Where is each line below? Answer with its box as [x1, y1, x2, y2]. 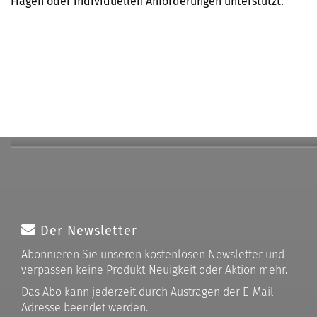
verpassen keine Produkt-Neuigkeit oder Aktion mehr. [21, 263, 287, 277]
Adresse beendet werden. [21, 301, 148, 314]
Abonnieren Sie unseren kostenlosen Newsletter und [21, 248, 284, 261]
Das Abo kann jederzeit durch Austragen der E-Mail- [21, 285, 278, 299]
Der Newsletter [40, 223, 137, 238]
